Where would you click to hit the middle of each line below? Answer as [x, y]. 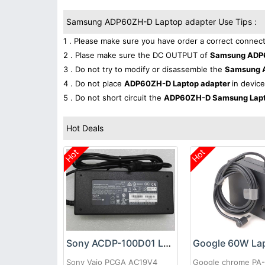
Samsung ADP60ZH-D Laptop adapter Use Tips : [161, 22]
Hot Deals [85, 128]
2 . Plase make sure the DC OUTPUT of [137, 55]
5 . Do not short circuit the [114, 98]
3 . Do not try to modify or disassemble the [144, 69]
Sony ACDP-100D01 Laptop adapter [167, 243]
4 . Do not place [94, 83]
